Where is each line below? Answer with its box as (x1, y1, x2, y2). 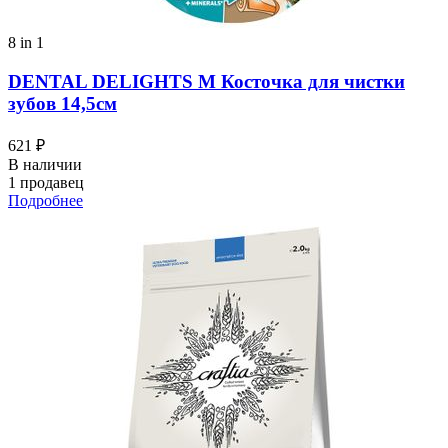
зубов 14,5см (8, 93, 117, 115)
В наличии (8, 155, 82, 173)
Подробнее (8, 191, 83, 209)
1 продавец (8, 173, 84, 191)
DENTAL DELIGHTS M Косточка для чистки (8, 71, 405, 93)
